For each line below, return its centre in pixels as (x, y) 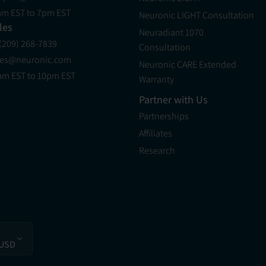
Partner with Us (173, 100)
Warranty (156, 80)
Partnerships (164, 116)
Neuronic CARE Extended (187, 65)
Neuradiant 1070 (171, 33)
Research (157, 151)
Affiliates (155, 134)
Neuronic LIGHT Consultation (196, 15)
